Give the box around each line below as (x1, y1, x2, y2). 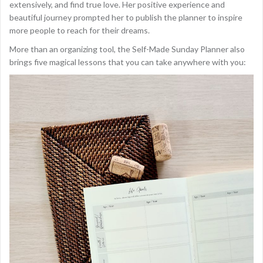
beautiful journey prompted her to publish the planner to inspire (9, 12, 242, 22)
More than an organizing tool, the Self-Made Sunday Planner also (9, 44, 245, 54)
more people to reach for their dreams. (9, 25, 150, 35)
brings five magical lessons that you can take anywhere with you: (9, 57, 246, 67)
